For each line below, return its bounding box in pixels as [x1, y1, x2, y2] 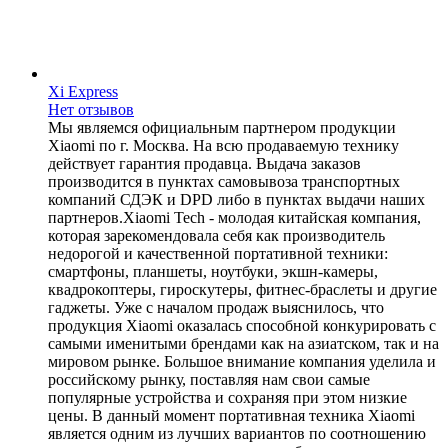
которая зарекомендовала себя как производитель [48, 226, 385, 244]
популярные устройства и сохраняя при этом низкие [48, 388, 407, 406]
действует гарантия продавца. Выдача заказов [48, 154, 361, 172]
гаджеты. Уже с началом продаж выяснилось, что [48, 298, 384, 316]
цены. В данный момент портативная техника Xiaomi [48, 406, 415, 424]
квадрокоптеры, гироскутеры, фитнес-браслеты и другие [48, 280, 437, 298]
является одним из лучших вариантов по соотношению [48, 424, 426, 442]
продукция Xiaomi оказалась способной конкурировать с [48, 316, 436, 334]
